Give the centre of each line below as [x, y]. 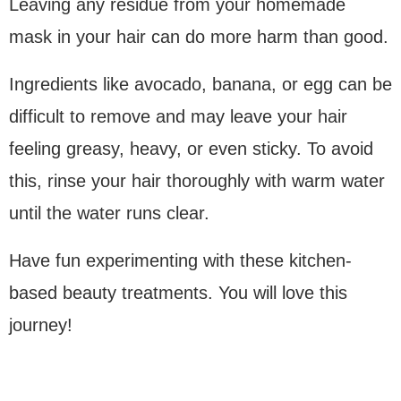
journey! [41, 325]
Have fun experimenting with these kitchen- [180, 261]
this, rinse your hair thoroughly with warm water [197, 181]
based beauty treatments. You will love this [178, 293]
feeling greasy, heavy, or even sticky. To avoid [191, 149]
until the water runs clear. [109, 213]
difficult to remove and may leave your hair [178, 117]
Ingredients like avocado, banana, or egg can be [200, 85]
